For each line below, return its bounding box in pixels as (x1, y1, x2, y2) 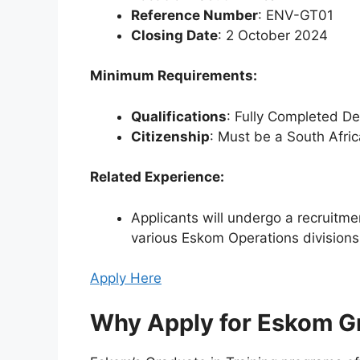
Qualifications (131, 108, 227, 125)
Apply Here (90, 270, 162, 287)
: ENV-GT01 (258, 6, 333, 23)
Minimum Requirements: (90, 67, 257, 84)
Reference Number (131, 6, 258, 23)
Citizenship (131, 128, 210, 145)
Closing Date (131, 27, 218, 43)
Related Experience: (90, 169, 224, 186)
